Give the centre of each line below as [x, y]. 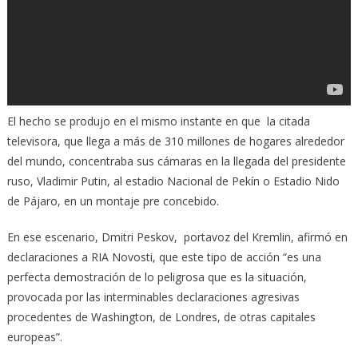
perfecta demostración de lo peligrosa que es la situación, [157, 276]
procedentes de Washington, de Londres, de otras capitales [161, 316]
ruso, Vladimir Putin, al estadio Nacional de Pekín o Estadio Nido [173, 181]
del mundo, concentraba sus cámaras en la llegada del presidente [176, 161]
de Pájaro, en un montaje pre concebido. [113, 201]
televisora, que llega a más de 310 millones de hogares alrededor [175, 141]
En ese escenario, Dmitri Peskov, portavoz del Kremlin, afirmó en [177, 237]
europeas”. [34, 336]
